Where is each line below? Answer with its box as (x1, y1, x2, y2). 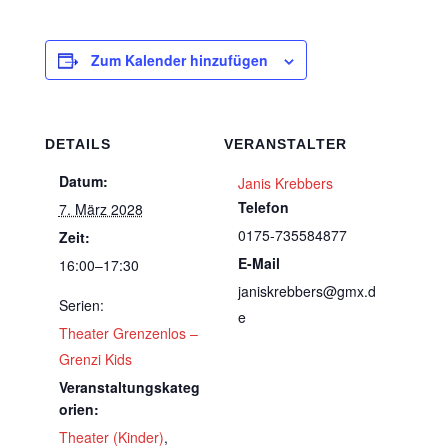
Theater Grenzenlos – (58, 323, 198, 343)
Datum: (58, 171, 108, 191)
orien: (58, 399, 99, 419)
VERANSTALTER (224, 136, 347, 152)
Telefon (238, 197, 289, 217)
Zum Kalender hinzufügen (90, 50, 268, 70)
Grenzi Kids (58, 349, 132, 369)
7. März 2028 (58, 199, 143, 219)
